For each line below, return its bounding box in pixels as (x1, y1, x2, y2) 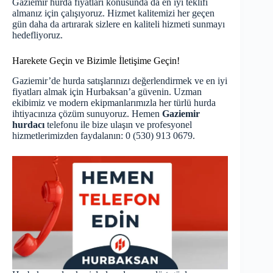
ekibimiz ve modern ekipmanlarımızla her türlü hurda (12, 97, 216, 108)
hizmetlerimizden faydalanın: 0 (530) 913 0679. (12, 130, 195, 141)
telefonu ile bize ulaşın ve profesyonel (44, 119, 192, 130)
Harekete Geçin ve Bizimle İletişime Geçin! (12, 55, 180, 66)
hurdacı (12, 119, 44, 130)
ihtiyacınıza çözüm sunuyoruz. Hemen (12, 108, 162, 119)
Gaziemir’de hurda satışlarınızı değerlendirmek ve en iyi (12, 75, 227, 86)
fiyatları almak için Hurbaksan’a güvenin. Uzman (12, 86, 202, 97)
